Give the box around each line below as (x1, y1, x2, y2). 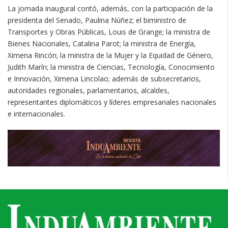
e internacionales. (8, 108, 65, 119)
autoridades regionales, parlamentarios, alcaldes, (8, 85, 169, 95)
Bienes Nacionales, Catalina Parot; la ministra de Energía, (8, 38, 196, 48)
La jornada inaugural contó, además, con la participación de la (8, 3, 213, 13)
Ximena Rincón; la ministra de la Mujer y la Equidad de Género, (8, 50, 213, 60)
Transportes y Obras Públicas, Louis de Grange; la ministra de (8, 26, 210, 37)
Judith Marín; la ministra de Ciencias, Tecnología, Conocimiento (8, 62, 215, 72)
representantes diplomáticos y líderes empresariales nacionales (8, 97, 216, 107)
